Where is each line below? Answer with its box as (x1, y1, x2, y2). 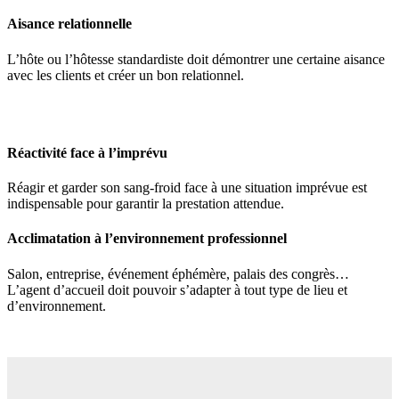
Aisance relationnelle (7, 16, 132, 32)
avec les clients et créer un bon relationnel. (7, 67, 244, 83)
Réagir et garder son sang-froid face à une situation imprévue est (7, 180, 367, 196)
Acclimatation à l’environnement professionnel (7, 231, 287, 247)
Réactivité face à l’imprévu (7, 144, 167, 160)
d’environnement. (7, 297, 106, 313)
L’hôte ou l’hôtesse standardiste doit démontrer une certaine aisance (7, 51, 385, 67)
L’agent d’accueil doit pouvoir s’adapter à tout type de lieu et (7, 281, 347, 297)
